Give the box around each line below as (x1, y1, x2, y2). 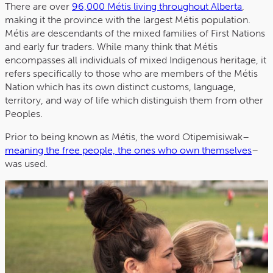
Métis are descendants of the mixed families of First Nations (5, 27, 265, 39)
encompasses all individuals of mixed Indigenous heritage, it (5, 54, 266, 66)
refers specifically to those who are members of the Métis (5, 67, 258, 79)
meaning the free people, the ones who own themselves (5, 144, 252, 156)
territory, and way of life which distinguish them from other (5, 94, 263, 106)
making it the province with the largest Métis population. (5, 13, 250, 26)
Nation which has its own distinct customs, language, (5, 80, 236, 93)
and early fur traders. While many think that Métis (5, 40, 218, 52)
